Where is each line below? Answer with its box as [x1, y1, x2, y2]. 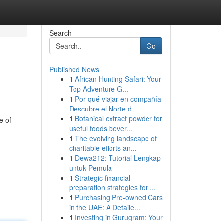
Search [49, 28, 72, 37]
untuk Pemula [69, 163, 112, 173]
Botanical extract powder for [74, 113, 162, 123]
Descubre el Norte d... [69, 104, 138, 113]
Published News [49, 64, 99, 74]
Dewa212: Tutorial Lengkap [74, 153, 161, 163]
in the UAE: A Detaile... [69, 202, 140, 212]
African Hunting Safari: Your [74, 74, 161, 84]
